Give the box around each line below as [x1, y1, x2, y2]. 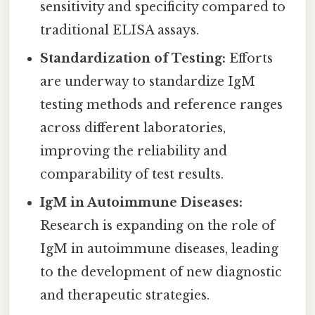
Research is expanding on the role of [40, 217, 276, 233]
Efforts [226, 50, 274, 66]
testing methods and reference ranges [40, 96, 283, 112]
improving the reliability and [40, 143, 228, 159]
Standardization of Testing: [40, 50, 226, 66]
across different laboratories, [40, 120, 226, 136]
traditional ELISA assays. [40, 22, 200, 38]
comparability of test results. [40, 166, 224, 182]
